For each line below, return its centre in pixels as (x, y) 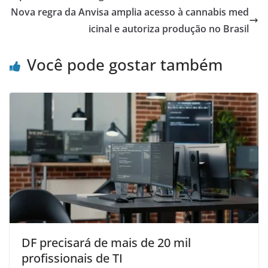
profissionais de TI (72, 258)
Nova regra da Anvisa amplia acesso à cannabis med (130, 12)
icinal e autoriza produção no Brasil (169, 28)
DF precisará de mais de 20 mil (106, 243)
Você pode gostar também (125, 64)
